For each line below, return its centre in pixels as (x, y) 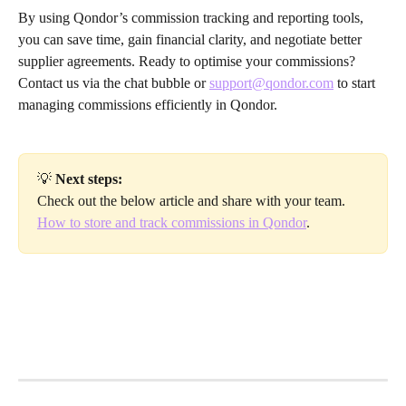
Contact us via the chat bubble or (114, 83)
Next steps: (89, 179)
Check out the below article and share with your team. (191, 201)
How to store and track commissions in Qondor (172, 223)
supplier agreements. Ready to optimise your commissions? (188, 62)
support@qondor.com (271, 83)
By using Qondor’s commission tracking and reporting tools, (193, 18)
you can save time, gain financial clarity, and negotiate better (192, 40)
